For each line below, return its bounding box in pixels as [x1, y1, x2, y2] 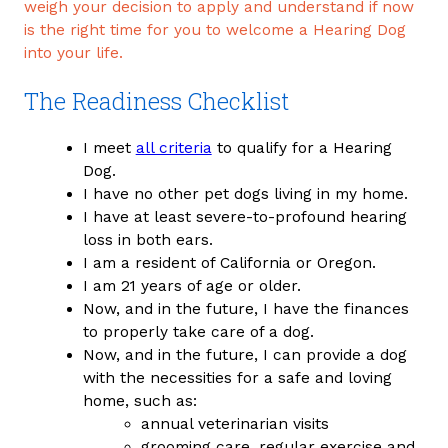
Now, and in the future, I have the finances [82, 300, 409, 319]
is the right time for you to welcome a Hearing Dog [24, 20, 406, 39]
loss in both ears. [82, 231, 213, 250]
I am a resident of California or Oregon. [82, 254, 376, 273]
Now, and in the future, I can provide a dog [82, 346, 407, 365]
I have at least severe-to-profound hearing [82, 208, 407, 227]
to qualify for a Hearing [211, 139, 392, 158]
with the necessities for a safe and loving [82, 369, 392, 388]
